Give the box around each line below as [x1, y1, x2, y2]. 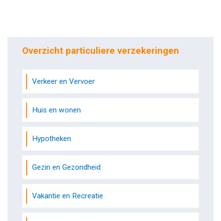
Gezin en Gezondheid [32, 163, 101, 172]
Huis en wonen [32, 106, 81, 115]
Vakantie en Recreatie [32, 191, 103, 201]
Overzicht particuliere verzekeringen [22, 45, 179, 56]
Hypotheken [32, 134, 71, 144]
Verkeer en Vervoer [32, 77, 95, 86]
